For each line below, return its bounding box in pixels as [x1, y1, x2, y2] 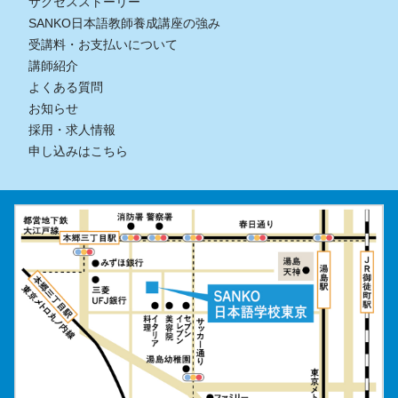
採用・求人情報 [28, 123, 115, 138]
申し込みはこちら [28, 144, 128, 159]
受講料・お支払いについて [28, 37, 178, 52]
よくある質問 [28, 80, 103, 95]
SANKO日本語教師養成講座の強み [28, 16, 220, 31]
